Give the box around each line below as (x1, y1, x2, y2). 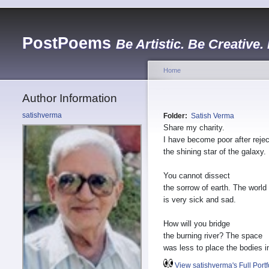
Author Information (22, 92, 117, 104)
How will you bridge (163, 219, 230, 229)
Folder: (163, 112, 189, 121)
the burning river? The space (163, 231, 262, 241)
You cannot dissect (163, 171, 230, 181)
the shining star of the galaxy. (163, 147, 266, 157)
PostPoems (22, 34, 111, 52)
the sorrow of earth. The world (163, 183, 267, 193)
